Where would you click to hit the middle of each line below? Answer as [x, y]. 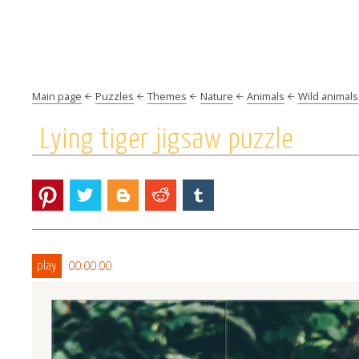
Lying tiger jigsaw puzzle [167, 140]
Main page [57, 96]
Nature [217, 96]
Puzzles [115, 96]
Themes [167, 96]
